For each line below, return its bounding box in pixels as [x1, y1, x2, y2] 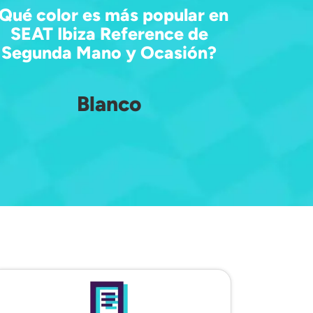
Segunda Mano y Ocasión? [1, 41, 217, 63]
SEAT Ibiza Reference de [10, 22, 208, 44]
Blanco [77, 91, 141, 117]
